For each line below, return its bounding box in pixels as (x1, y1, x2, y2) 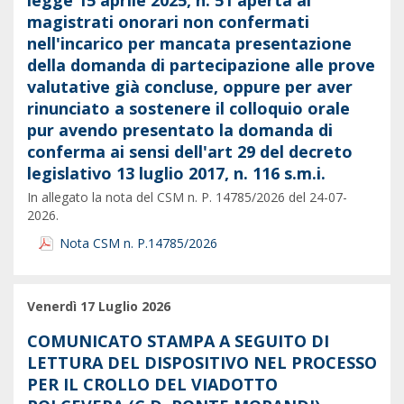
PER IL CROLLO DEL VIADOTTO (27, 372, 278, 395)
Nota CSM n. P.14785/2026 (60, 234, 217, 252)
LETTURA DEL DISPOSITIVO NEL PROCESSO (27, 351, 377, 373)
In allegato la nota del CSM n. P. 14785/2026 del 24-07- (27, 188, 347, 207)
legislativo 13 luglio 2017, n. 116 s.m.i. (27, 162, 326, 185)
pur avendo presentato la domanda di (27, 119, 333, 142)
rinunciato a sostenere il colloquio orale (27, 97, 350, 120)
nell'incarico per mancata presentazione (27, 32, 352, 55)
